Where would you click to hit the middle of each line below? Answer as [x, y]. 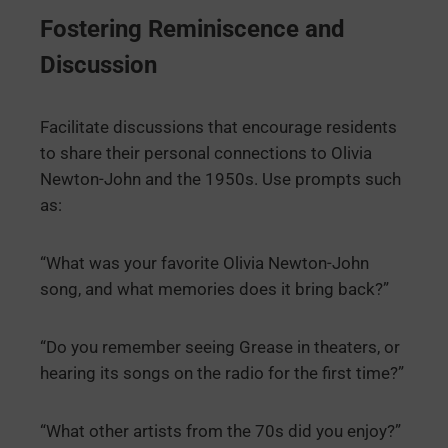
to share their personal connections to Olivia [206, 154]
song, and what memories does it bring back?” [214, 290]
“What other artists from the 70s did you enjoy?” [220, 432]
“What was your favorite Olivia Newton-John [204, 264]
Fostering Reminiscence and [192, 29]
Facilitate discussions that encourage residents [218, 128]
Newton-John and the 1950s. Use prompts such [220, 180]
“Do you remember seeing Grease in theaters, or [220, 348]
